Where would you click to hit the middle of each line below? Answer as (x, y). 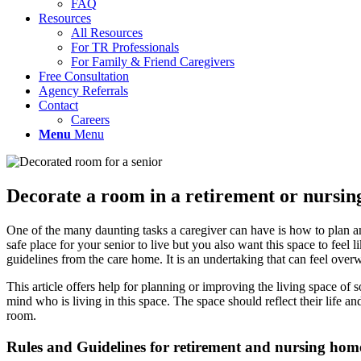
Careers (90, 120)
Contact (58, 105)
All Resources (107, 33)
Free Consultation (84, 76)
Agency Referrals (83, 91)
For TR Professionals (125, 47)
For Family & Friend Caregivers (153, 62)
